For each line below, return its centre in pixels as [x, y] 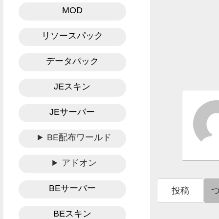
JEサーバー [72, 112]
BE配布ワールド [79, 138]
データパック [72, 61]
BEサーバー [72, 188]
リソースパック [72, 36]
